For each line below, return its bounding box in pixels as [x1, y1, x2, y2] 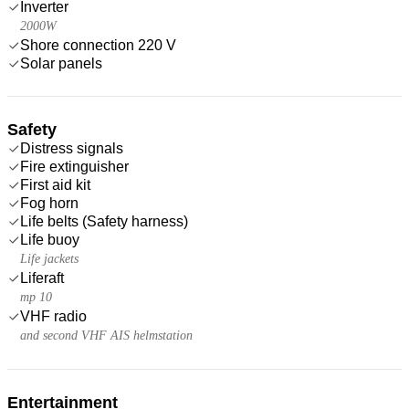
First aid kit [20, 176, 90, 193]
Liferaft [20, 269, 64, 286]
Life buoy [20, 231, 79, 247]
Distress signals [20, 140, 123, 156]
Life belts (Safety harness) [20, 213, 188, 229]
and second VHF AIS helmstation [20, 328, 193, 342]
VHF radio [20, 308, 87, 324]
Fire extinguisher [20, 158, 129, 174]
